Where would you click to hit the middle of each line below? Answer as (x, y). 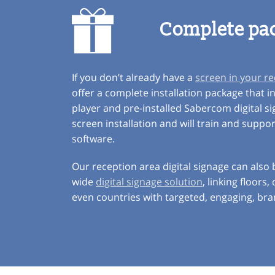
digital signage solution (149, 182)
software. (93, 139)
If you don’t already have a (134, 77)
